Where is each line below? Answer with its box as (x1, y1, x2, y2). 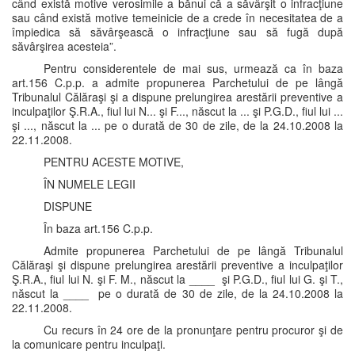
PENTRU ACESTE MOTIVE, (44, 154, 184, 170)
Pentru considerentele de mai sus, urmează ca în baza (44, 60, 343, 76)
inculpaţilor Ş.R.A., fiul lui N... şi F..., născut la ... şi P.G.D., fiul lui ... (12, 103, 343, 119)
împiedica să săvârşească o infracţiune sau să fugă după (12, 24, 343, 40)
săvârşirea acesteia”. (12, 38, 116, 54)
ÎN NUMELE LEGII (44, 176, 136, 192)
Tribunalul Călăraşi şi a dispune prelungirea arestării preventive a (12, 89, 343, 105)
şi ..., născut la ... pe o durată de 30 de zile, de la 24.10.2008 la (12, 117, 343, 133)
